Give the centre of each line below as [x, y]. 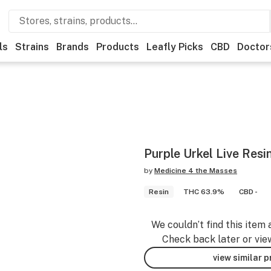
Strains [32, 47]
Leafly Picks [175, 47]
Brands [73, 47]
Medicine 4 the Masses [196, 171]
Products [118, 47]
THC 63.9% [204, 192]
